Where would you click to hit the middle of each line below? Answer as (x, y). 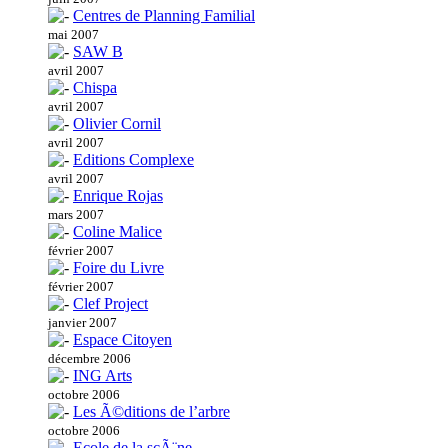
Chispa (95, 88)
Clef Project (110, 304)
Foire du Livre (118, 268)
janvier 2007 (82, 323)
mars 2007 (76, 215)
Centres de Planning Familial (164, 16)
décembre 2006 (89, 359)
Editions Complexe (133, 160)
